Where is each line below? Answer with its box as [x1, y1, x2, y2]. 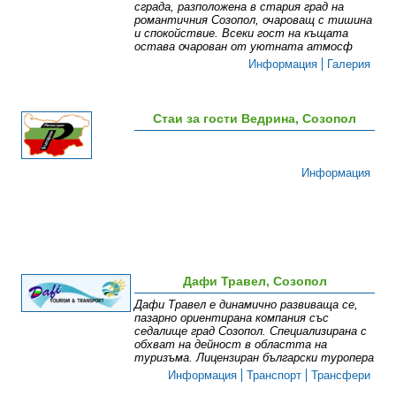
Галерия [327, 57, 371, 72]
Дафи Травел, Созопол [182, 274, 327, 289]
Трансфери [311, 369, 371, 383]
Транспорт [247, 369, 302, 383]
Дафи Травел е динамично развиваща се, [134, 298, 359, 312]
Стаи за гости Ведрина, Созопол [153, 111, 357, 126]
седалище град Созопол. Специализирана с [134, 324, 368, 339]
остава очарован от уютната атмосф [134, 40, 354, 54]
